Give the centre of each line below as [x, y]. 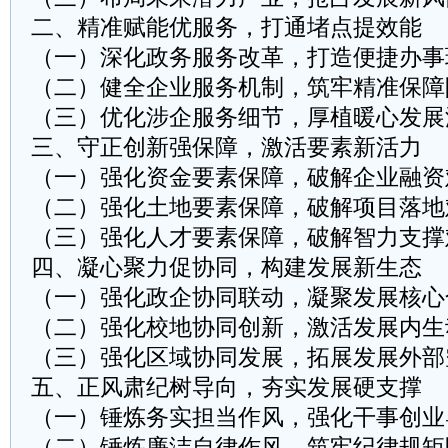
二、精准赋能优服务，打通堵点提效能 [226, 27]
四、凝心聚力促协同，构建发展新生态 [226, 267]
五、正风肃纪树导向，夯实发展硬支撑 [226, 387]
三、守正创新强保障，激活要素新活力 [226, 147]
